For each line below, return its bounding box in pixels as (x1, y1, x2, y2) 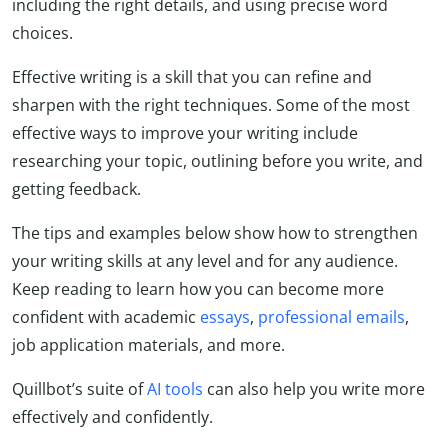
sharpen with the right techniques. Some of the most (12, 94, 410, 117)
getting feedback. (12, 178, 141, 201)
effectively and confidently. (12, 406, 213, 429)
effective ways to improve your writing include (12, 122, 358, 145)
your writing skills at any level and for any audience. (12, 250, 398, 273)
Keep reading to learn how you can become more (12, 278, 384, 301)
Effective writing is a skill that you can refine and (12, 66, 372, 89)
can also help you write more (203, 378, 425, 401)
